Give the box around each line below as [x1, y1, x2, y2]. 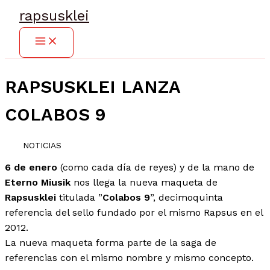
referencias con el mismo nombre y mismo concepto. [5, 252, 254, 264]
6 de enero [5, 162, 57, 174]
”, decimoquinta [150, 192, 223, 204]
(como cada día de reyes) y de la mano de [57, 162, 254, 174]
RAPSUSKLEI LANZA [5, 77, 180, 98]
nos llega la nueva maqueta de [71, 177, 218, 189]
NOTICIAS [23, 140, 61, 150]
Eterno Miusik [5, 177, 71, 189]
